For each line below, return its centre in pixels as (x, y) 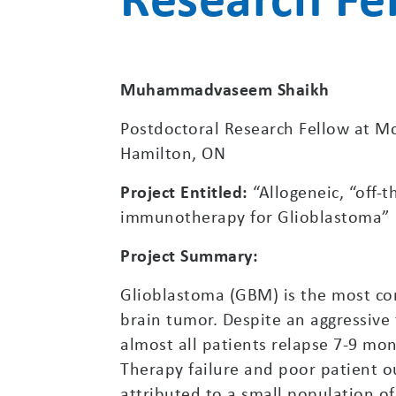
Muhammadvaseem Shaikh (225, 88)
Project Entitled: (184, 191)
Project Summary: (189, 255)
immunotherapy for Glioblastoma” (255, 216)
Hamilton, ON (173, 152)
